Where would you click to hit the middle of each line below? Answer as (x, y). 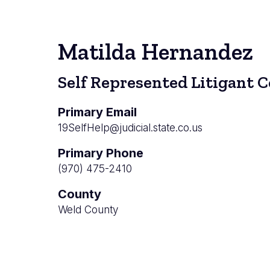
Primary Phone (101, 153)
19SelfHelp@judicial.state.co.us (130, 127)
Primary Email (97, 112)
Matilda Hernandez (155, 52)
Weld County (88, 209)
